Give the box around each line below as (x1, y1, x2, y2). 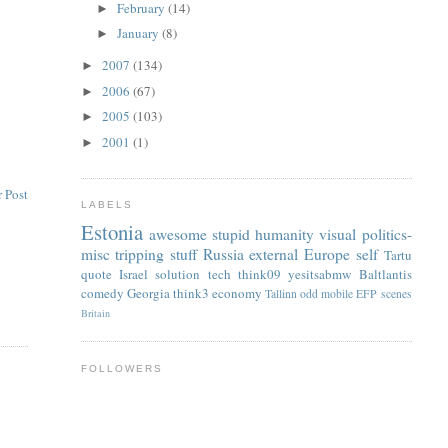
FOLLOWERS (80, 362, 163, 374)
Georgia (126, 283, 170, 302)
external (249, 243, 299, 264)
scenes (380, 285, 412, 301)
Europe (304, 243, 351, 264)
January (117, 24, 163, 43)
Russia (202, 243, 244, 264)
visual (319, 223, 357, 244)
